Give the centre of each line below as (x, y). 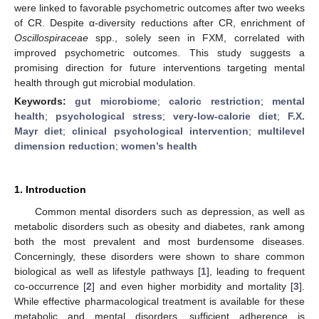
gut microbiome (116, 101)
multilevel (282, 131)
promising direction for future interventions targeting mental (159, 67)
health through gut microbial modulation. (105, 82)
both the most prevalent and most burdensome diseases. (159, 241)
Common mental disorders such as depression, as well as (169, 211)
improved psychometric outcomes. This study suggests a (159, 52)
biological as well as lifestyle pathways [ (108, 271)
